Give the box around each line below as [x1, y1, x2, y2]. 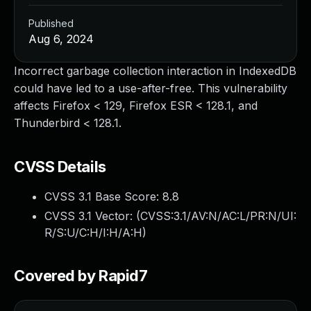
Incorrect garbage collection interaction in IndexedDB [14, 64, 296, 78]
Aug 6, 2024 [28, 32, 94, 46]
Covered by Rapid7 [14, 267, 148, 285]
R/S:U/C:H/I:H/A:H [44, 226, 142, 239]
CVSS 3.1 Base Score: [44, 190, 162, 203]
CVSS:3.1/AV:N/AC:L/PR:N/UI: [140, 209, 296, 223]
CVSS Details [14, 158, 106, 176]
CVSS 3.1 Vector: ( [44, 209, 140, 223]
